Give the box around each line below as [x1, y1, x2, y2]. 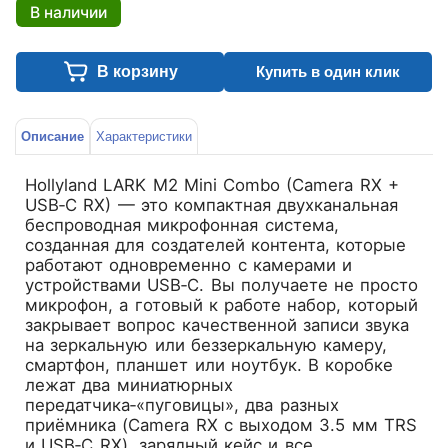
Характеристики [96, 129, 192, 144]
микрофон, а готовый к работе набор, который [25, 294, 418, 315]
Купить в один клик [256, 63, 400, 80]
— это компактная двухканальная [111, 194, 399, 215]
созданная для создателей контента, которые [25, 234, 407, 255]
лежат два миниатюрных [25, 374, 233, 395]
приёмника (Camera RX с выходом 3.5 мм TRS [25, 414, 417, 435]
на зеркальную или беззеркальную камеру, [25, 334, 388, 355]
